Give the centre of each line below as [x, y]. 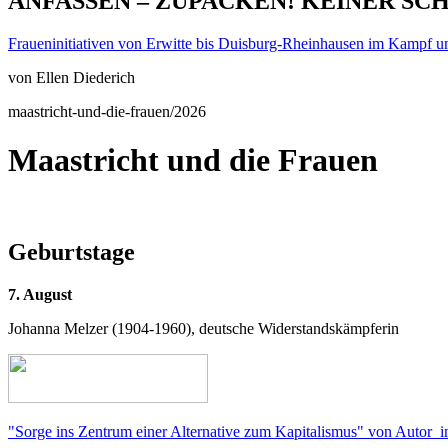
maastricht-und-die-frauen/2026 [107, 111]
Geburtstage [71, 251]
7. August [40, 294]
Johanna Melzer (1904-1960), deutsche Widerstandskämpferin [203, 328]
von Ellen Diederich [71, 77]
